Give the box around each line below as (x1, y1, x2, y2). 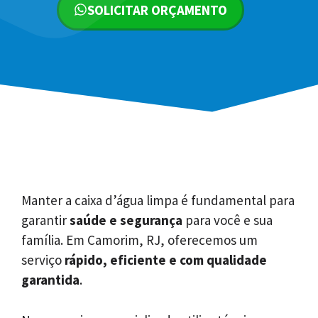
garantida (21, 271, 79, 289)
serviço (21, 251, 65, 269)
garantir (21, 212, 70, 229)
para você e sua (182, 212, 273, 229)
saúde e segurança (70, 212, 182, 229)
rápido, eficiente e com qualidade (65, 251, 267, 269)
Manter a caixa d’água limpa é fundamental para (21, 192, 295, 209)
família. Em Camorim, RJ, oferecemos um (21, 231, 258, 249)
